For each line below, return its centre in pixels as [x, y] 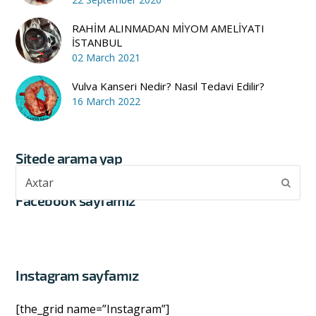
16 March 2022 [107, 101]
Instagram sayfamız [77, 275]
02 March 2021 [107, 57]
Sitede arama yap [69, 158]
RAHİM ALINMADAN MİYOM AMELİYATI [169, 28]
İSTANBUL [97, 42]
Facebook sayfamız [75, 200]
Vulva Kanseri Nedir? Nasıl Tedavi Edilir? [169, 86]
